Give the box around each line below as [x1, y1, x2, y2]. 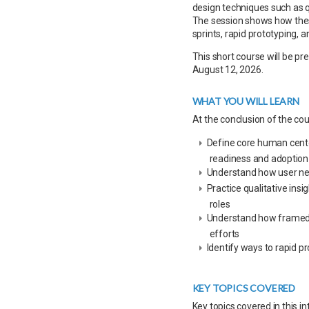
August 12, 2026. [192, 64, 263, 75]
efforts [209, 228, 240, 239]
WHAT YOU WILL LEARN [192, 95, 299, 107]
